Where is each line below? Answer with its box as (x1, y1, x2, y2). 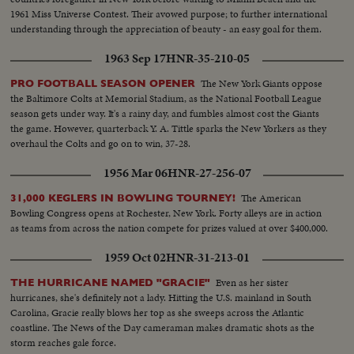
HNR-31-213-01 (166, 248, 250, 266)
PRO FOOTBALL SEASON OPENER (10, 77, 196, 89)
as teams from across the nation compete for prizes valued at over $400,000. (10, 220, 329, 235)
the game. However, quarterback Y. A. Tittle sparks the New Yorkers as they (10, 120, 327, 136)
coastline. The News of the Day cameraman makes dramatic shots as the (10, 319, 315, 335)
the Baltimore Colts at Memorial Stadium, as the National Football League (10, 90, 322, 106)
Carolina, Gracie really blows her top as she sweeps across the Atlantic (10, 304, 305, 320)
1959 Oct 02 (104, 248, 166, 266)
